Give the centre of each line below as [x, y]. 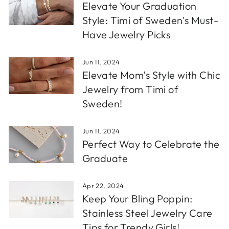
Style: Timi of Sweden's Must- [150, 20]
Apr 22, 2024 [103, 186]
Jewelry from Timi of [130, 89]
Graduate [105, 158]
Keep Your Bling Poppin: [137, 199]
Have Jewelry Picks [126, 35]
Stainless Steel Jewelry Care [147, 213]
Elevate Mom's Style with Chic [151, 75]
